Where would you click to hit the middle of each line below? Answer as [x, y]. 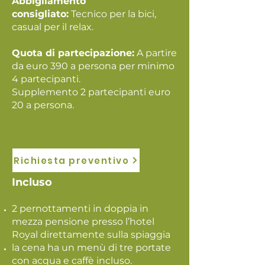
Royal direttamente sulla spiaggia [91, 235]
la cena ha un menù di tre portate [91, 248]
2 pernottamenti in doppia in [80, 209]
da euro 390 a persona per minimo [93, 66]
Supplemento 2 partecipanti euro [91, 92]
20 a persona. [43, 105]
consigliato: [40, 14]
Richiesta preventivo [71, 160]
